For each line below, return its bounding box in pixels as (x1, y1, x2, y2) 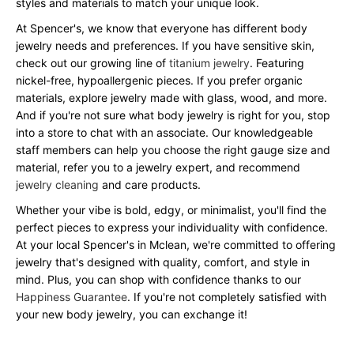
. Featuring (250, 56, 304, 70)
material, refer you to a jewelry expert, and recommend (16, 160, 300, 175)
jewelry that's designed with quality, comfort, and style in (16, 255, 310, 269)
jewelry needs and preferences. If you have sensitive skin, (16, 39, 314, 53)
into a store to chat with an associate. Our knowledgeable (16, 126, 313, 140)
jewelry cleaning (16, 178, 99, 192)
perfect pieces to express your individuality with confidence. (16, 220, 328, 235)
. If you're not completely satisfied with (127, 290, 326, 304)
